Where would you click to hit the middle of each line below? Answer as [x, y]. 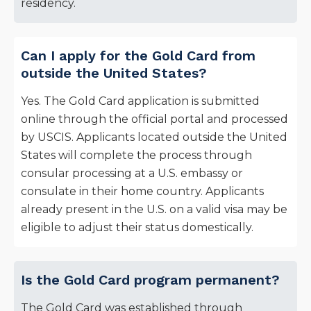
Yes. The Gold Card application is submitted [140, 101]
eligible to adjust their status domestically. [137, 228]
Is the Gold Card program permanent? [150, 280]
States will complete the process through [136, 155]
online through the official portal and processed [154, 119]
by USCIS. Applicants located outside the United [154, 137]
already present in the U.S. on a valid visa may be [154, 210]
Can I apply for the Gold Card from [138, 56]
